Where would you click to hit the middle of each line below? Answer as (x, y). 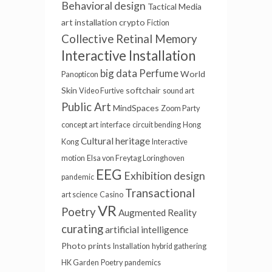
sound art (178, 97)
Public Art (86, 113)
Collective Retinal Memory (129, 45)
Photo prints (86, 251)
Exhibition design (165, 182)
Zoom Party (180, 114)
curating (82, 235)
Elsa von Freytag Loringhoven (136, 164)
